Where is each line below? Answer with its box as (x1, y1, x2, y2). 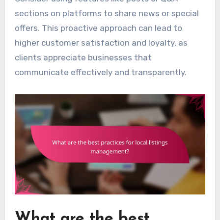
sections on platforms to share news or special (14, 8, 199, 19)
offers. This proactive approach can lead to (14, 23, 182, 33)
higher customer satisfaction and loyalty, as (14, 38, 188, 48)
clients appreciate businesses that (14, 53, 152, 63)
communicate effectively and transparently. (14, 67, 187, 78)
